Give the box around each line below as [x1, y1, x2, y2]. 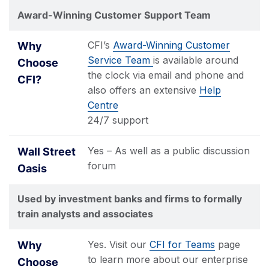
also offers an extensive [88, 84, 199, 96]
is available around [153, 54, 238, 66]
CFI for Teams [150, 238, 215, 250]
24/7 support [88, 114, 148, 126]
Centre [88, 99, 118, 111]
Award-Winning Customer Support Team [17, 8, 211, 21]
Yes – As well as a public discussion [88, 144, 250, 157]
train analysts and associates [17, 208, 153, 220]
